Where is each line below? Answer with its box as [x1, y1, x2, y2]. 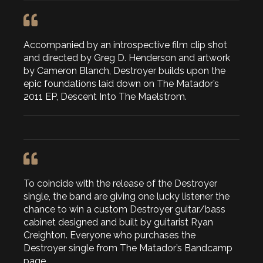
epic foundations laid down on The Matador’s [23, 78, 219, 90]
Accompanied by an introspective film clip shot [23, 39, 227, 51]
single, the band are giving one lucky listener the [23, 191, 230, 203]
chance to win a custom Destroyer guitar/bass [23, 204, 225, 215]
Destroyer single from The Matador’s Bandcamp [23, 242, 232, 254]
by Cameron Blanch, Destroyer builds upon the [23, 65, 225, 77]
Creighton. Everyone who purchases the [23, 230, 195, 241]
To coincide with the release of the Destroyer [23, 178, 217, 190]
